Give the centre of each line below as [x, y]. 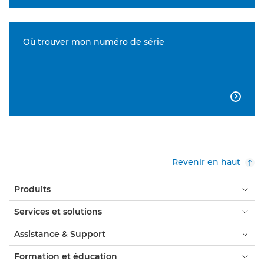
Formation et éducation [66, 257]
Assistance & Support [60, 234]
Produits [32, 189]
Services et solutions [58, 212]
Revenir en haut [206, 162]
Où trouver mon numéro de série [94, 42]
